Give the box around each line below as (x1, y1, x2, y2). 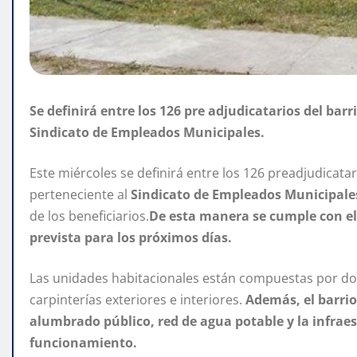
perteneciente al (29, 186, 131, 204)
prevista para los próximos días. (29, 229, 232, 247)
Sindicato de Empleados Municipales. (29, 124, 265, 142)
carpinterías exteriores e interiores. (29, 291, 245, 309)
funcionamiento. (29, 334, 137, 352)
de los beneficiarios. (29, 207, 149, 226)
